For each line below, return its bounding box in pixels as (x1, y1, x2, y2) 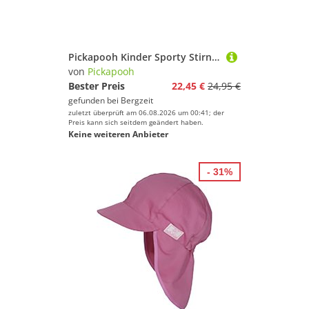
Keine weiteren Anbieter (68, 128, 168, 140)
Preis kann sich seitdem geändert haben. (68, 117, 203, 127)
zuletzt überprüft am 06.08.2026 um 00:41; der (68, 108, 224, 117)
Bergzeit (121, 94, 153, 106)
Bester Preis (68, 79, 125, 92)
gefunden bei (68, 94, 121, 106)
